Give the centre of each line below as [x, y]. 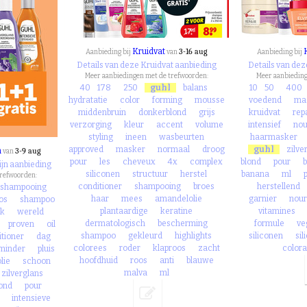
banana [256, 174]
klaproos [169, 248]
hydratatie [88, 100]
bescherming [183, 223]
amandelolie [178, 199]
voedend [265, 100]
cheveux [139, 162]
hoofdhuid [98, 260]
